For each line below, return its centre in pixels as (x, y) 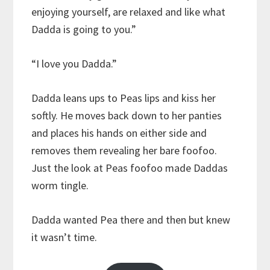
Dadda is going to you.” (84, 30)
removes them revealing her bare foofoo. (124, 151)
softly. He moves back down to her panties (127, 116)
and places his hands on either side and (119, 133)
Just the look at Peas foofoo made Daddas (130, 168)
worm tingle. (60, 186)
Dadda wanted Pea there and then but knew (131, 220)
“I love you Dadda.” (74, 64)
